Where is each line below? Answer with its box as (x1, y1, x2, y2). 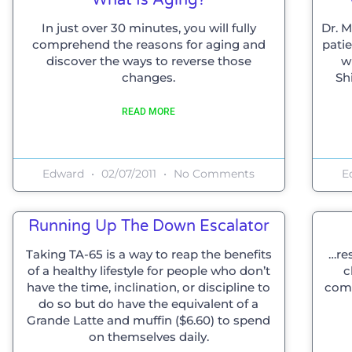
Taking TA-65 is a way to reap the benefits (25, 246, 272, 262)
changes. (122, 69, 176, 85)
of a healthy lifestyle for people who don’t (27, 262, 270, 278)
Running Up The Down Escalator (27, 216, 269, 236)
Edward (42, 166, 88, 181)
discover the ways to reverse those (46, 53, 251, 68)
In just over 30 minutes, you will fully (41, 20, 256, 35)
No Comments (170, 166, 255, 181)
